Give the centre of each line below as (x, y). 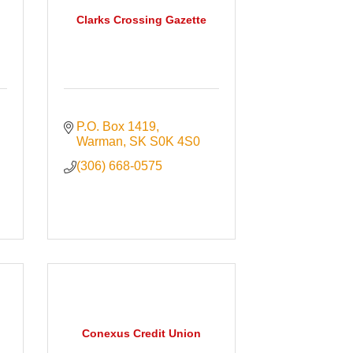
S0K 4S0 (175, 142)
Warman (100, 142)
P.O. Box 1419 (117, 127)
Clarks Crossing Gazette (141, 20)
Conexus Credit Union (141, 334)
